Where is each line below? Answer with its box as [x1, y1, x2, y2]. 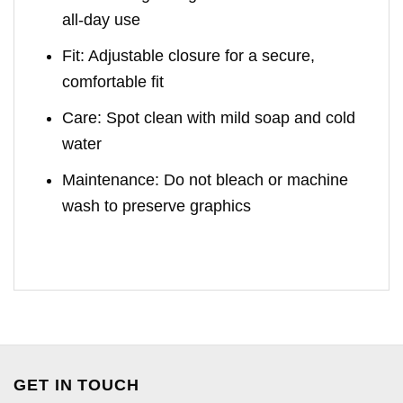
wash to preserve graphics [62, 196, 252, 215]
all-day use [62, 11, 141, 30]
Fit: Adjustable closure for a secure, [62, 47, 316, 66]
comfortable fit [62, 73, 165, 92]
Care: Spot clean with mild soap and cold [62, 108, 356, 127]
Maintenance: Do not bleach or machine [62, 170, 349, 189]
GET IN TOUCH [13, 376, 139, 395]
